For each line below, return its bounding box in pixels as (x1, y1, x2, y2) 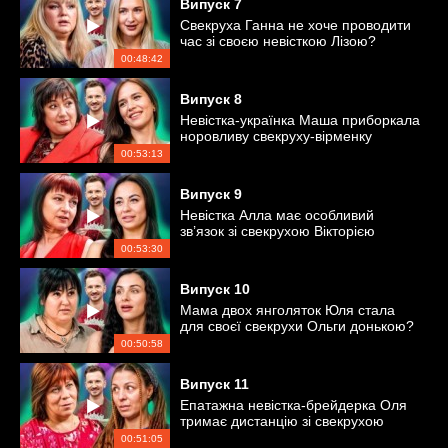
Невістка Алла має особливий (180, 207, 374, 223)
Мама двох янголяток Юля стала (180, 302, 395, 318)
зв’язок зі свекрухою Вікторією (180, 223, 375, 239)
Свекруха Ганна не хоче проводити (180, 17, 411, 33)
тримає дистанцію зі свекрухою (180, 413, 384, 429)
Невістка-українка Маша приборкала (180, 112, 420, 128)
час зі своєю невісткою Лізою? (180, 33, 376, 49)
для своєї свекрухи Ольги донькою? (180, 318, 414, 334)
